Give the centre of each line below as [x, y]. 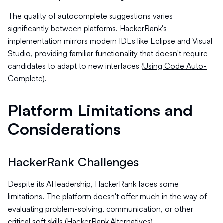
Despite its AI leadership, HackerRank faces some [93, 184]
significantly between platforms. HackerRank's [87, 28]
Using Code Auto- [175, 66]
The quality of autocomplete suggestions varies [90, 16]
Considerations [64, 129]
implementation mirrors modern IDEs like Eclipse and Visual [110, 41]
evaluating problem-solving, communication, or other [101, 209]
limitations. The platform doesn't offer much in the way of [107, 196]
